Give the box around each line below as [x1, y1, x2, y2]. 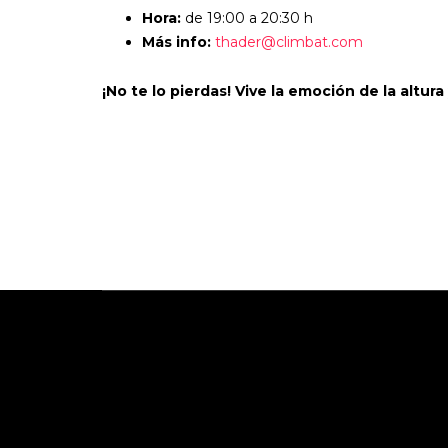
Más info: [142, 33, 215, 51]
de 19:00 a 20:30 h [181, 9, 313, 27]
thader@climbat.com [215, 33, 363, 51]
